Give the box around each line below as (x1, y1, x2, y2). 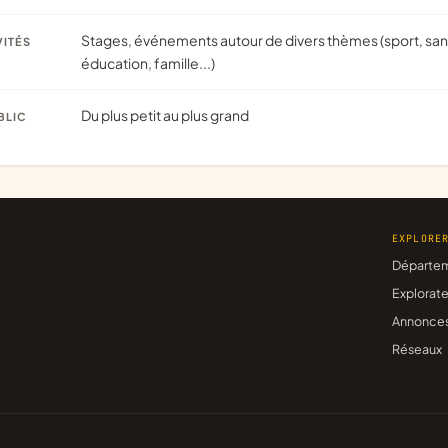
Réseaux (391, 341, 442, 357)
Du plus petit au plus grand (91, 106, 249, 124)
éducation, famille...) (81, 54, 215, 72)
